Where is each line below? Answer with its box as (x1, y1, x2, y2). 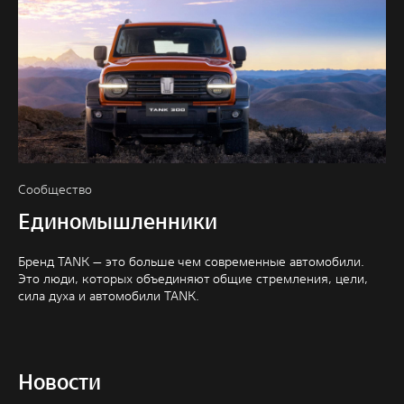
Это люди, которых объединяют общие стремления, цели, (18, 271, 368, 288)
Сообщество (18, 181, 92, 198)
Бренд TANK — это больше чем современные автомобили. (18, 253, 364, 271)
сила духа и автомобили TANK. (18, 288, 199, 305)
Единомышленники (18, 207, 217, 236)
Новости (18, 368, 101, 397)
